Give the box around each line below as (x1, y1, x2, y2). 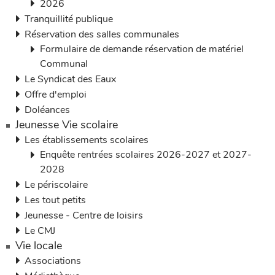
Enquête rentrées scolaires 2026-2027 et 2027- (40, 148, 252, 161)
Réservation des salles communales (25, 28, 179, 41)
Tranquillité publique (25, 12, 113, 26)
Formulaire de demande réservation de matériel (40, 42, 244, 56)
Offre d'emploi (25, 88, 87, 101)
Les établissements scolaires (25, 133, 149, 147)
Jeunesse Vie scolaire (15, 117, 118, 132)
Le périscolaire (25, 178, 88, 192)
